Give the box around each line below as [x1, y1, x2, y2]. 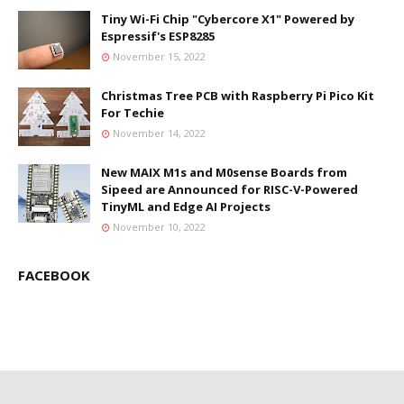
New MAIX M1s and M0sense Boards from [101, 163, 347, 180]
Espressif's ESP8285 [101, 27, 215, 44]
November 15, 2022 [113, 49, 206, 63]
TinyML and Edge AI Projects [101, 197, 271, 215]
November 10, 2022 [113, 219, 206, 234]
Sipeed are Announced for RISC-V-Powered [101, 180, 358, 197]
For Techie [101, 104, 164, 121]
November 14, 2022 [113, 125, 206, 140]
